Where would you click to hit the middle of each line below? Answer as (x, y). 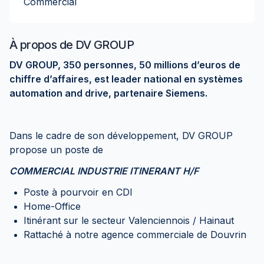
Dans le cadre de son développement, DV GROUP (121, 136)
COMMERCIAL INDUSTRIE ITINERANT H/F (104, 171)
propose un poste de (56, 150)
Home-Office (52, 206)
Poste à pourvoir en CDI (78, 192)
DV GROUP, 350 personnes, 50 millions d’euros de (125, 65)
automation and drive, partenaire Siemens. (108, 93)
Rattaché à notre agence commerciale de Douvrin (135, 235)
